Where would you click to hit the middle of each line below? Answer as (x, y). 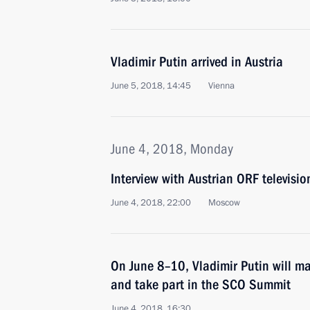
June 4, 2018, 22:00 (151, 203)
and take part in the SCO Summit (201, 284)
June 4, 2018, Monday (172, 149)
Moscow (224, 203)
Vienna (221, 86)
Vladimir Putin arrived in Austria (197, 62)
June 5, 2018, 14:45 (151, 86)
